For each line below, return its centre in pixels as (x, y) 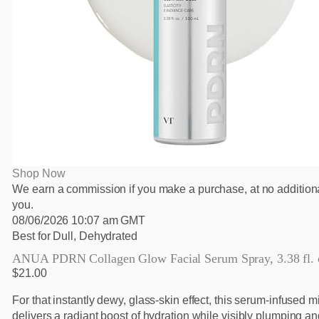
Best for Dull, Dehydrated (75, 236)
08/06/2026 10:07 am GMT (79, 221)
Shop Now (39, 174)
